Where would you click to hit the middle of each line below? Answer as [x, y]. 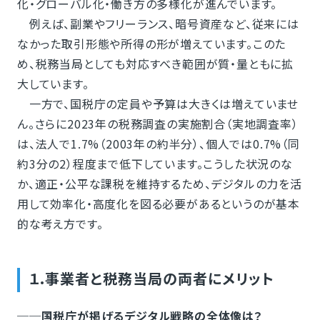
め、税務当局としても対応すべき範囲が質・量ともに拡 [155, 64]
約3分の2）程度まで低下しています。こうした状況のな [155, 164]
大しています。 [53, 84]
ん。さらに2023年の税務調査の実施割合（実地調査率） [157, 124]
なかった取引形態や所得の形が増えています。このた [151, 44]
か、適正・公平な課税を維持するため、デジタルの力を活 [159, 184]
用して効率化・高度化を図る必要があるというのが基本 [158, 204]
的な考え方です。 [60, 224]
